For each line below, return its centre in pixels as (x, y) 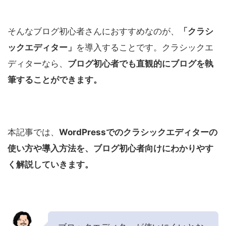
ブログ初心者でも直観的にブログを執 (140, 64)
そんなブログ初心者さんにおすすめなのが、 (93, 32)
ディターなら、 (38, 64)
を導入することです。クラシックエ (145, 48)
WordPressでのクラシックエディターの (138, 132)
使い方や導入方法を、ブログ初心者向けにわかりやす (110, 149)
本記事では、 (33, 132)
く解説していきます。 (50, 165)
